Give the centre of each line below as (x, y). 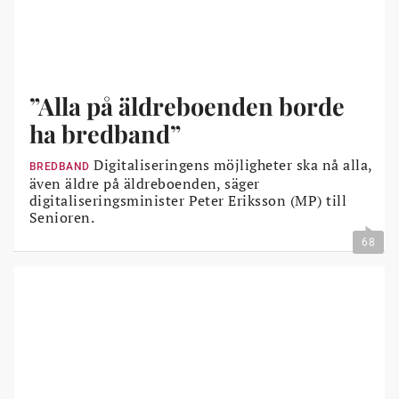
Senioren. (62, 217)
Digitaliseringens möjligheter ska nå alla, (231, 165)
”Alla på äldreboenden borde (187, 106)
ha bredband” (105, 134)
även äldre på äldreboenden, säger (145, 183)
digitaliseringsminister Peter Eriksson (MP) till (188, 200)
